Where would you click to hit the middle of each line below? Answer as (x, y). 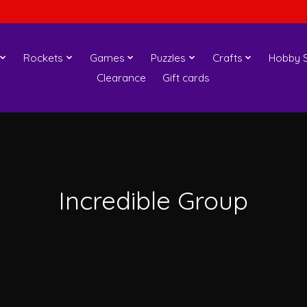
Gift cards (186, 77)
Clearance (121, 77)
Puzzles (169, 58)
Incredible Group (153, 200)
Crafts (227, 58)
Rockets (44, 58)
